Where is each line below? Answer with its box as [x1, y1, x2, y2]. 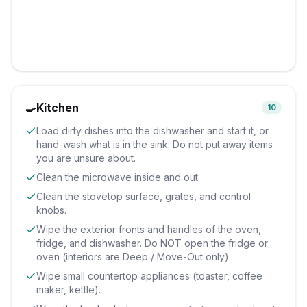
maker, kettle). [36, 284, 101, 295]
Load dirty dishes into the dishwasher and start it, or [36, 125, 269, 136]
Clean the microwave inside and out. [36, 171, 200, 183]
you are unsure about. [36, 152, 136, 164]
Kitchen [36, 101, 79, 114]
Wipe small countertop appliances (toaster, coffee [36, 270, 262, 282]
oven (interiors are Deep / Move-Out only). [36, 251, 231, 262]
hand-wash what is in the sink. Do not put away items [36, 138, 273, 150]
